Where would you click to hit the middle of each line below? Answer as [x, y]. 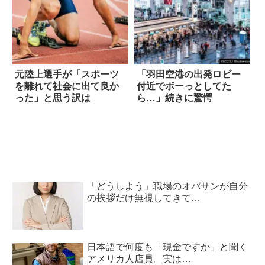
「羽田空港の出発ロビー [188, 75]
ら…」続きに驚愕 [174, 98]
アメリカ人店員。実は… [139, 258]
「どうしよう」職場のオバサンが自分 [168, 186]
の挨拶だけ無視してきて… [144, 198]
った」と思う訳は [53, 98]
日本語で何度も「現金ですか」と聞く [168, 247]
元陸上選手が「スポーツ [67, 75]
